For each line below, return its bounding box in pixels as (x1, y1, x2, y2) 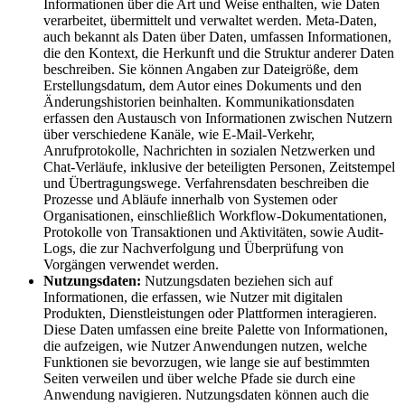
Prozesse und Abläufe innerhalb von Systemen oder (43, 191, 337, 207)
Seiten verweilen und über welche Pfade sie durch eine (43, 370, 355, 386)
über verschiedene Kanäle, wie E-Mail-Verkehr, (43, 126, 315, 142)
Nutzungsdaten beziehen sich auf (141, 272, 333, 288)
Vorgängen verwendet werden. (43, 256, 219, 272)
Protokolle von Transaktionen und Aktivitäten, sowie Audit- (43, 223, 383, 240)
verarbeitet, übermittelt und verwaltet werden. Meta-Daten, (43, 12, 377, 28)
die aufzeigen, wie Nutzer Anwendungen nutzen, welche (43, 337, 367, 353)
